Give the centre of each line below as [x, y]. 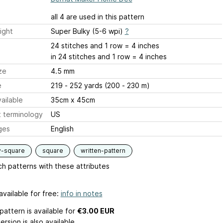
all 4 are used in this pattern [97, 17]
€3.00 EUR [96, 211]
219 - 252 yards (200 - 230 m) [100, 85]
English [62, 129]
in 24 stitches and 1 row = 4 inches [109, 56]
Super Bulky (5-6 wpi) [88, 31]
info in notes [81, 193]
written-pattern [103, 151]
